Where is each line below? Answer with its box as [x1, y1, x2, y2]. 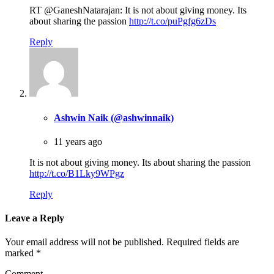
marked [5, 248, 36, 259]
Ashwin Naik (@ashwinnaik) [54, 112, 174, 123]
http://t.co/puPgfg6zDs [129, 16, 216, 27]
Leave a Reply [5, 213, 64, 224]
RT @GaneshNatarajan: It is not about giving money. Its [29, 5, 246, 16]
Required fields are [166, 237, 239, 248]
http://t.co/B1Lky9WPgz [29, 168, 124, 179]
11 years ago [54, 136, 102, 147]
